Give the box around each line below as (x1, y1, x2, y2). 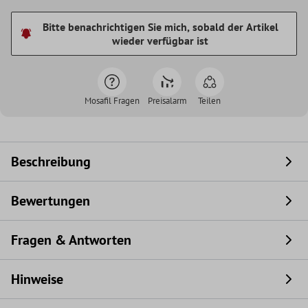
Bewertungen (11, 191, 90, 210)
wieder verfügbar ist (112, 33, 209, 47)
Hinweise (11, 269, 63, 288)
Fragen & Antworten (11, 230, 131, 249)
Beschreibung (11, 152, 91, 170)
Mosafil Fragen (84, 94, 140, 107)
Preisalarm (147, 94, 187, 107)
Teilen (198, 94, 221, 107)
